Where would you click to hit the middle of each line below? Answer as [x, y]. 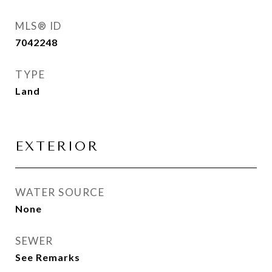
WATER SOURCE [60, 192]
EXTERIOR [57, 146]
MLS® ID [39, 26]
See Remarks [48, 257]
